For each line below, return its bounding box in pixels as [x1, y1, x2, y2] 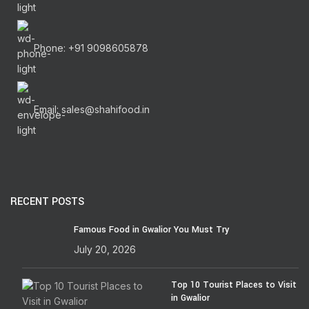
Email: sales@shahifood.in [34, 103, 150, 115]
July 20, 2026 [74, 243, 136, 255]
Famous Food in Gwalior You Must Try [74, 223, 229, 236]
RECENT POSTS [10, 194, 84, 209]
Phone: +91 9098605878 [34, 41, 148, 54]
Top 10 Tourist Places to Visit [170, 278, 297, 291]
